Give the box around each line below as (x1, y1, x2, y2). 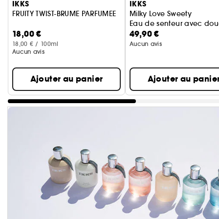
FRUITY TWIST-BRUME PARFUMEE (12, 9, 116, 18)
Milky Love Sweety (130, 9, 192, 18)
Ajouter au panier (30, 73, 103, 85)
